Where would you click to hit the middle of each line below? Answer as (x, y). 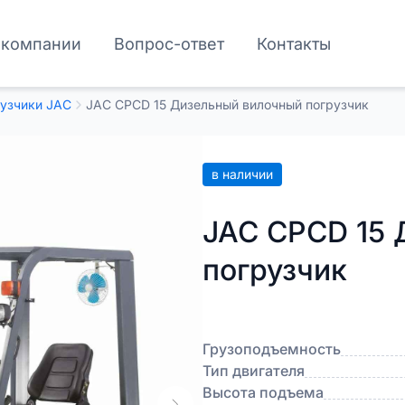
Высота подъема (263, 392)
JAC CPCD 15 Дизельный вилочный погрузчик (227, 104)
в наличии (242, 174)
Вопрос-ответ (170, 43)
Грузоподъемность (272, 349)
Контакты (294, 43)
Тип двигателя (254, 371)
